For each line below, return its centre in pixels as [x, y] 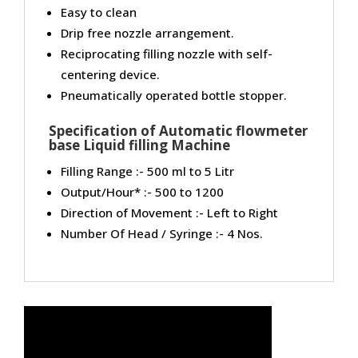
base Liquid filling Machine [139, 145]
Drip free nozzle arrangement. [147, 32]
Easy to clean [99, 12]
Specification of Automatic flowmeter [178, 130]
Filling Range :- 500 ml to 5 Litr [147, 171]
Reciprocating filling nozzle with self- [167, 53]
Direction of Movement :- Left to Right [169, 212]
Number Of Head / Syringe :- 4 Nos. [162, 233]
